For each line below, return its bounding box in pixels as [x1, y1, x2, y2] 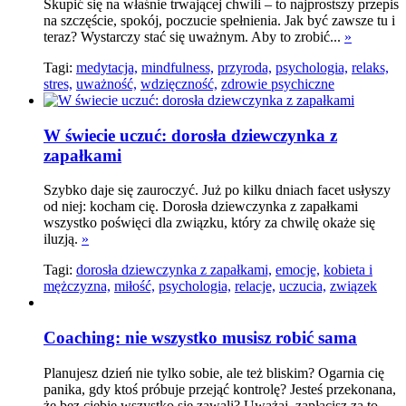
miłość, [114, 278, 155, 295]
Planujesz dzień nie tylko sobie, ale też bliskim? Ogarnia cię [43, 364, 384, 381]
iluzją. [43, 231, 82, 247]
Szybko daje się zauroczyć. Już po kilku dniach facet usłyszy [43, 182, 391, 198]
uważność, [76, 75, 137, 92]
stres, [43, 75, 72, 92]
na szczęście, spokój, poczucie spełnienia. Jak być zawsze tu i [43, 12, 395, 28]
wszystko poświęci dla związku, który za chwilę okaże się [43, 215, 375, 231]
